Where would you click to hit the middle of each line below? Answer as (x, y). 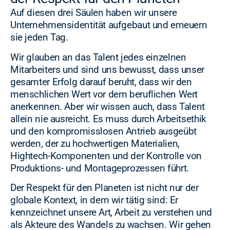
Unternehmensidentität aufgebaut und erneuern (109, 25)
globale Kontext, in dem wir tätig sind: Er (94, 200)
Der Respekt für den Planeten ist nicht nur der (104, 188)
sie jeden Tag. (39, 37)
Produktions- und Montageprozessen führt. (100, 168)
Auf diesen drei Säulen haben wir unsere (94, 13)
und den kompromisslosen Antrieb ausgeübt (103, 131)
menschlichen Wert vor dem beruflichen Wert (104, 94)
